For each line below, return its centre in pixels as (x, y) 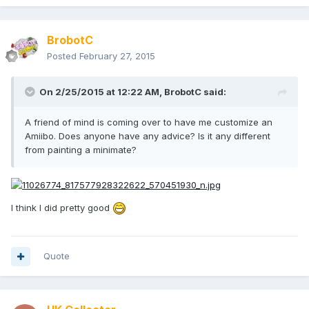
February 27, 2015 (117, 56)
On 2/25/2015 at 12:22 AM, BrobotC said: (133, 92)
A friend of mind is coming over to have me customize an (149, 122)
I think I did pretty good (62, 207)
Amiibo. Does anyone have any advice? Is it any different (148, 136)
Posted (63, 56)
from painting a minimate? (81, 150)
